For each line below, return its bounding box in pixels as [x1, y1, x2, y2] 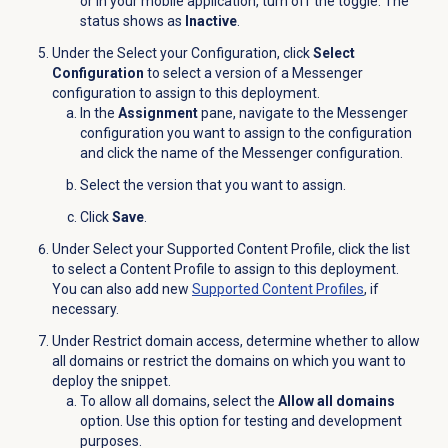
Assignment [117, 105, 198, 122]
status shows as [79, 13, 185, 30]
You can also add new [51, 281, 192, 298]
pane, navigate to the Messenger [197, 105, 408, 122]
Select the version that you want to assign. [79, 177, 346, 194]
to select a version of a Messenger [146, 65, 363, 82]
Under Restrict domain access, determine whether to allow [51, 333, 420, 350]
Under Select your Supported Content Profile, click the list [51, 241, 410, 258]
